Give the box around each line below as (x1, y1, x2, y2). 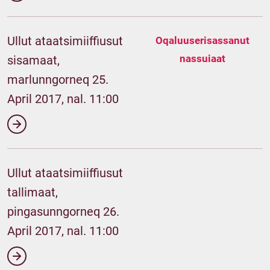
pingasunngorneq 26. (7, 204, 119, 219)
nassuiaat (180, 52, 225, 64)
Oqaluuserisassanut (155, 34, 250, 46)
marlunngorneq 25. (7, 72, 108, 87)
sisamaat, (7, 53, 60, 67)
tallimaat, (7, 185, 58, 199)
